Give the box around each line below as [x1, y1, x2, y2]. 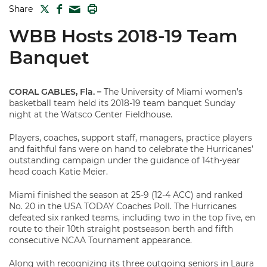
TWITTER [49, 3, 83, 12]
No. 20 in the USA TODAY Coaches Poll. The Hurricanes [9, 201, 237, 212]
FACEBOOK [62, 3, 105, 12]
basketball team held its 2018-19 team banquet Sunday [9, 98, 235, 108]
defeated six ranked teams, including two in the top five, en [9, 212, 255, 223]
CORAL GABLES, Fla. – [9, 86, 101, 97]
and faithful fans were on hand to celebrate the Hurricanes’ [9, 144, 253, 154]
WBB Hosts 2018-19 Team [9, 25, 238, 47]
